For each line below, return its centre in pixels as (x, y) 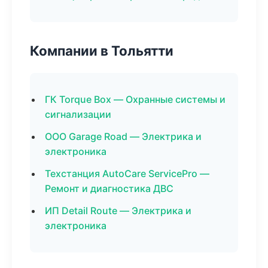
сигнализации (78, 114)
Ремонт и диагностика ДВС (109, 188)
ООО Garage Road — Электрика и (123, 136)
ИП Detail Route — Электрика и (118, 211)
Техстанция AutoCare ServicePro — (127, 173)
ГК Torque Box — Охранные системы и (135, 99)
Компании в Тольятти (102, 51)
